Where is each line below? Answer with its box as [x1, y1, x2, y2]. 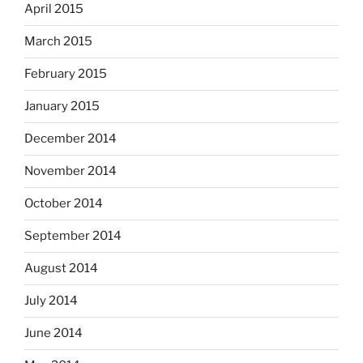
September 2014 [24, 228, 122, 244]
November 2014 [24, 164, 117, 179]
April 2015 [24, 2, 83, 17]
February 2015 [24, 66, 107, 82]
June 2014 [24, 326, 83, 341]
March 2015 [24, 34, 92, 49]
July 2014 [24, 293, 78, 309]
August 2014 [24, 261, 98, 276]
